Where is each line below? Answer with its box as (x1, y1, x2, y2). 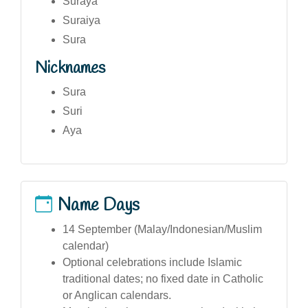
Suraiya (63, 14, 100, 26)
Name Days (58, 193, 140, 217)
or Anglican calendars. (63, 289, 171, 301)
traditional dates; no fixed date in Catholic (63, 272, 263, 285)
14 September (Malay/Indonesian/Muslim (63, 223, 262, 235)
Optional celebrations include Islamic (63, 256, 242, 268)
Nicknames (35, 57, 105, 79)
